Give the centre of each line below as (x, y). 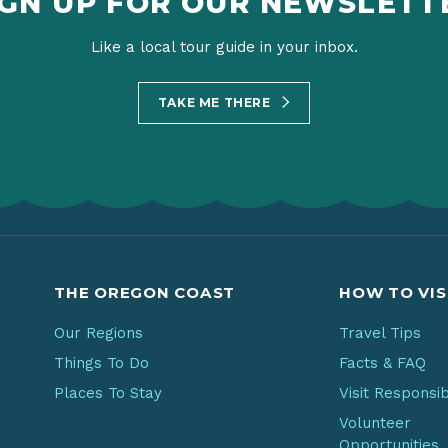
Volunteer (375, 423)
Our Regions (98, 333)
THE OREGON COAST (145, 293)
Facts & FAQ (382, 363)
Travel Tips (380, 333)
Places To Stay (108, 393)
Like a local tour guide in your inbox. (224, 46)
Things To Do (101, 363)
